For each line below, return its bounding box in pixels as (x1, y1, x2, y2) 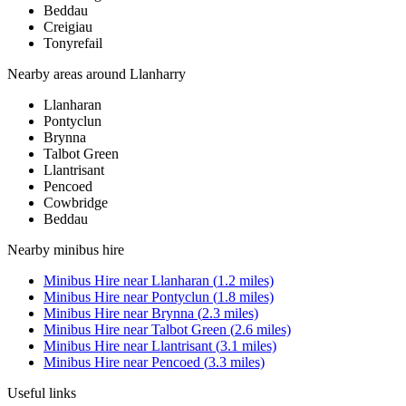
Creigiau (43, 19, 92, 35)
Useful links (7, 385, 76, 401)
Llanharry (130, 66, 186, 82)
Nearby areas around (7, 66, 130, 82)
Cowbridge (43, 195, 108, 211)
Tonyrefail (43, 35, 102, 52)
